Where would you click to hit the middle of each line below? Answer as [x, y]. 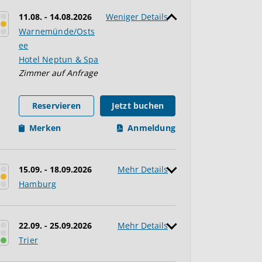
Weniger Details [137, 17]
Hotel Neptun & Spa [59, 59]
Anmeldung [151, 128]
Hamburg [38, 184]
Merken [45, 128]
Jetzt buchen [138, 106]
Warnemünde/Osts [57, 31]
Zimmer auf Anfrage [58, 73]
